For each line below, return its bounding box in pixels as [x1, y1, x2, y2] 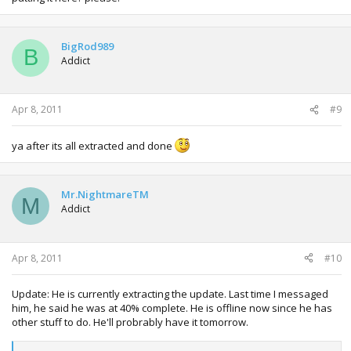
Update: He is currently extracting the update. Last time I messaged [12, 286, 328, 301]
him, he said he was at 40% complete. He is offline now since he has [12, 300, 332, 315]
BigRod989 [61, 38, 114, 53]
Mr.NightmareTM [61, 187, 149, 202]
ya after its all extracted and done [12, 139, 175, 154]
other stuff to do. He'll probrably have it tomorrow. [12, 314, 248, 329]
